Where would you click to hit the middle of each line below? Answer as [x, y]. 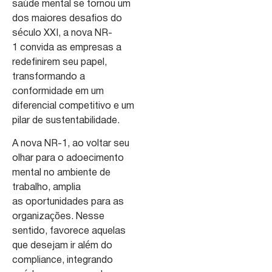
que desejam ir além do [62, 246]
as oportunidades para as [68, 202]
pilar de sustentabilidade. [66, 121]
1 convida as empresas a [67, 48]
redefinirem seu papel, [59, 62]
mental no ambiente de [61, 173]
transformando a [49, 77]
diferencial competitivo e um [73, 106]
